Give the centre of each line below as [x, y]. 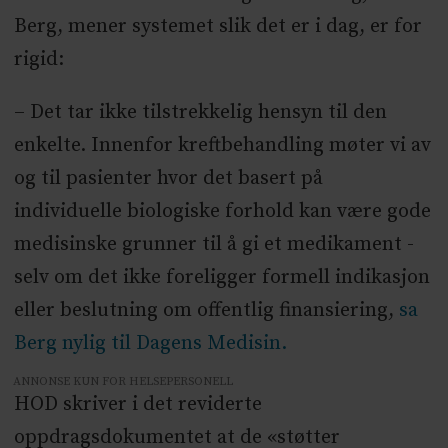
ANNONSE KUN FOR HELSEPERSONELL [123, 382]
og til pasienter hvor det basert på [168, 179]
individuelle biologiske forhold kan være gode [222, 212]
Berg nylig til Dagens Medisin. [150, 344]
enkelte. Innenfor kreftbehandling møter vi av [222, 146]
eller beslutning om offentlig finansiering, [206, 311]
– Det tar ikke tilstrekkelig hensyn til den [200, 113]
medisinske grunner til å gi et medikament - [213, 245]
